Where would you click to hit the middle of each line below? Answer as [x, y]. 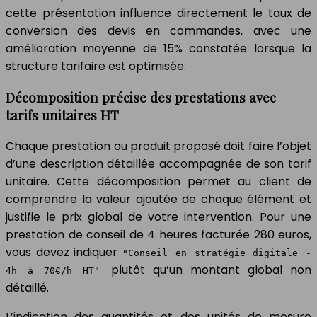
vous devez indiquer [64, 252]
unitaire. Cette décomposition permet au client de [158, 181]
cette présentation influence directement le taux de [158, 13]
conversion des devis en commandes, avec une [158, 31]
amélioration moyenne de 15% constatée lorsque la [158, 49]
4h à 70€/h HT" [58, 270]
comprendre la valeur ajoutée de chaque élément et [158, 199]
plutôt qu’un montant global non [211, 270]
